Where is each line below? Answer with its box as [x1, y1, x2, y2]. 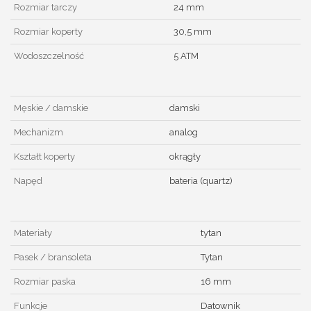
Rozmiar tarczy [14, 2, 77, 13]
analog [169, 127, 198, 138]
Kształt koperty [14, 151, 75, 162]
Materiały [14, 228, 52, 239]
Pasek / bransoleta [14, 252, 92, 263]
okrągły [169, 151, 201, 162]
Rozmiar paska [14, 276, 76, 287]
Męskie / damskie [14, 103, 88, 114]
